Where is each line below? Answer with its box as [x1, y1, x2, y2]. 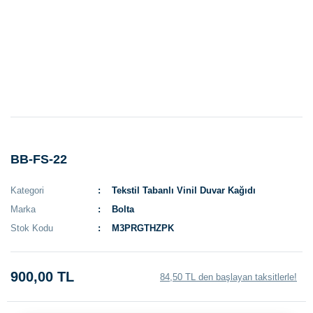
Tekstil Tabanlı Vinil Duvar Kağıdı [112, 185, 256, 196]
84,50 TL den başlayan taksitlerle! [160, 271, 297, 282]
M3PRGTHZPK [112, 223, 175, 233]
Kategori [10, 185, 44, 196]
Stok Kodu [10, 223, 53, 233]
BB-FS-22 [10, 152, 67, 166]
